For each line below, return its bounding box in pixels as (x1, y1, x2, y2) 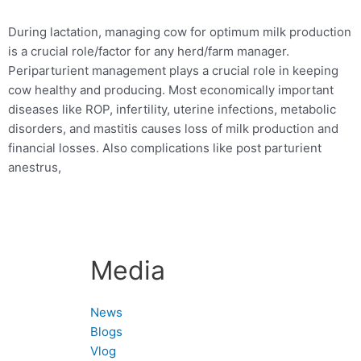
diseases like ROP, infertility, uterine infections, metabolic (7, 101, 336, 117)
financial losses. (7, 139, 102, 156)
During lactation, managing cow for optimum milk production (7, 23, 351, 39)
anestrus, (7, 159, 61, 175)
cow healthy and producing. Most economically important (7, 81, 334, 98)
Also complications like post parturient (102, 139, 322, 156)
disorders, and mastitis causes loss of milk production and (7, 120, 338, 136)
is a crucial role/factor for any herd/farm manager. (7, 43, 289, 59)
